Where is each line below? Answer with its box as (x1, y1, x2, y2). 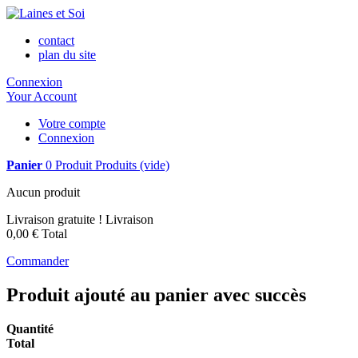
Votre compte (38, 117, 105, 130)
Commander (6, 254, 69, 268)
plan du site (38, 48, 96, 62)
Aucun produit (6, 185, 80, 199)
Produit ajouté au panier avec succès (6, 284, 306, 305)
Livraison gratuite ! (6, 213, 105, 226)
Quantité (6, 321, 54, 336)
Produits (95, 158, 137, 172)
